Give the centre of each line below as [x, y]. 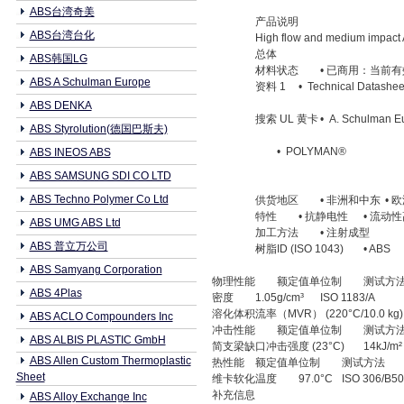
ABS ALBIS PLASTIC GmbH [97, 340]
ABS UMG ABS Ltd [75, 223]
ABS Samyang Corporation [96, 270]
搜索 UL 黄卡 [287, 119]
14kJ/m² [383, 346]
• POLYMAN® [312, 151]
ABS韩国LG [58, 59]
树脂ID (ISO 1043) [299, 249]
